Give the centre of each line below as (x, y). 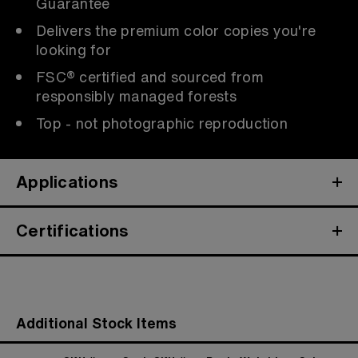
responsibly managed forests (136, 95)
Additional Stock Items (96, 322)
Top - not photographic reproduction (162, 123)
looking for (74, 49)
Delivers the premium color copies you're (176, 30)
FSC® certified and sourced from (150, 76)
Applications (67, 181)
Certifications (73, 230)
